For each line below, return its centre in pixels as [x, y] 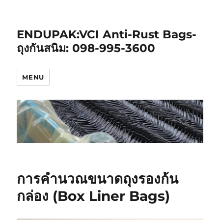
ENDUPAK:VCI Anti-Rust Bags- [107, 34]
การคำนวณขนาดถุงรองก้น [98, 179]
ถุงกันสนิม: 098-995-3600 [86, 48]
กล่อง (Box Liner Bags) [94, 196]
